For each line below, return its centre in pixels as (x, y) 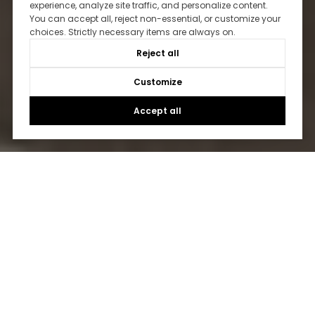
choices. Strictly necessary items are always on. (132, 32)
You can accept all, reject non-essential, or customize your (155, 19)
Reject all (157, 53)
